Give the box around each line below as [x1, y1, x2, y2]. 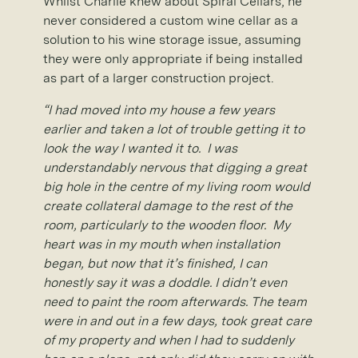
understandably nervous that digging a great [43, 159, 307, 175]
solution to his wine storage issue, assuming [43, 31, 301, 47]
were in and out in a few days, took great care [43, 312, 312, 328]
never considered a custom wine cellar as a [43, 12, 298, 28]
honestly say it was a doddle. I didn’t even [43, 274, 287, 290]
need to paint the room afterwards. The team [43, 293, 307, 309]
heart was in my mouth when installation [43, 236, 280, 252]
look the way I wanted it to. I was [43, 140, 237, 156]
